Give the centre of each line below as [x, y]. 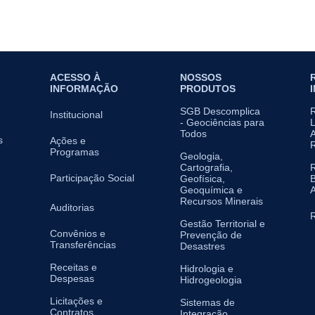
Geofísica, [202, 179]
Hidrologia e [207, 269]
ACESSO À [75, 78]
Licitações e [76, 301]
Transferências [83, 245]
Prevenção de [211, 235]
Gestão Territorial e [223, 224]
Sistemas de [207, 303]
